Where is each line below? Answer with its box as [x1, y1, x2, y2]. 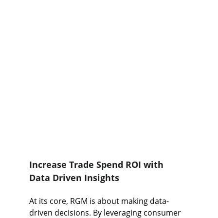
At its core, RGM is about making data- [29, 196, 169, 206]
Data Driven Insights [29, 172, 119, 183]
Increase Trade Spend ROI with [29, 159, 166, 170]
